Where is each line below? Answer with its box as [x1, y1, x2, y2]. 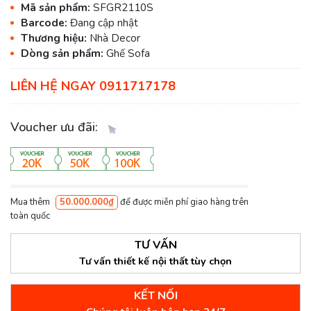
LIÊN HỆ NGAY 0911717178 [10, 77, 176, 94]
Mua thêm [10, 196, 52, 209]
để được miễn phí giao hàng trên [118, 196, 249, 209]
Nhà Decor [90, 31, 140, 46]
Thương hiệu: [21, 31, 90, 46]
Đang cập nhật [70, 16, 138, 31]
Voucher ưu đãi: [10, 119, 101, 136]
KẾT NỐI [133, 288, 178, 304]
